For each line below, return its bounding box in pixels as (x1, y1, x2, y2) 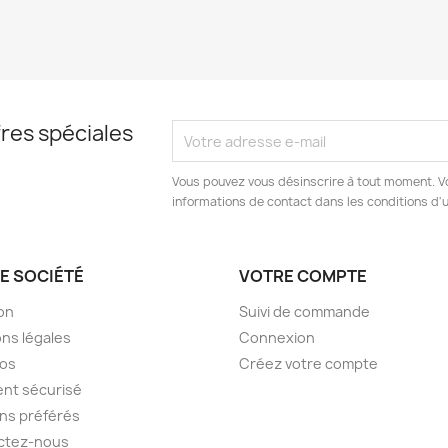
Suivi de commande (239, 302, 370, 322)
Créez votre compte (239, 354, 378, 374)
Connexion (239, 328, 315, 348)
